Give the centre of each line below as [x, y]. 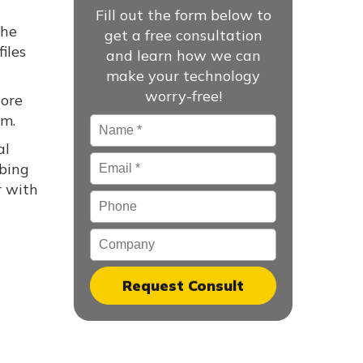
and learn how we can [183, 56]
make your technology [183, 76]
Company [122, 238]
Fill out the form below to [183, 15]
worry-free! [183, 96]
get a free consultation [183, 35]
